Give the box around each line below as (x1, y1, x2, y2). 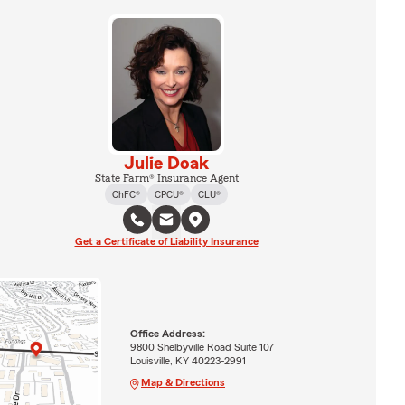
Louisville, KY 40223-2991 (129, 354, 246, 366)
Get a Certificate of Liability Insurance (74, 235, 259, 247)
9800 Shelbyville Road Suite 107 (129, 341, 274, 353)
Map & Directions (140, 376, 225, 388)
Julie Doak (124, 154, 209, 173)
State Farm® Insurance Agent (94, 172, 239, 184)
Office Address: (129, 327, 205, 339)
